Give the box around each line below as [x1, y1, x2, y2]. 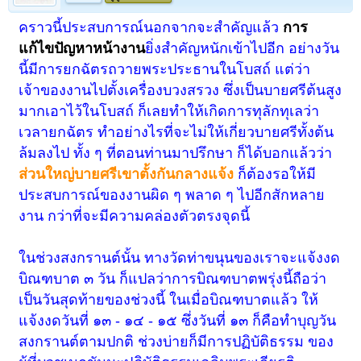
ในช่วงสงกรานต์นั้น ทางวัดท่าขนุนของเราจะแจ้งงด [19, 249, 341, 266]
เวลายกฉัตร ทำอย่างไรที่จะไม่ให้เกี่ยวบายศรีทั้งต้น [19, 123, 334, 140]
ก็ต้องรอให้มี [234, 165, 317, 182]
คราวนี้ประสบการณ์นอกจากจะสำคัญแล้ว [19, 19, 284, 35]
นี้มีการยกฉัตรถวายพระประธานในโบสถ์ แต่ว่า [19, 60, 311, 77]
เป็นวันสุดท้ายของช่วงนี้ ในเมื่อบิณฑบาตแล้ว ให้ [19, 291, 319, 308]
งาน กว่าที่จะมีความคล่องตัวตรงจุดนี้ [19, 207, 251, 224]
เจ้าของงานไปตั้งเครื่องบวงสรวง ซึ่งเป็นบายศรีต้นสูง [19, 81, 342, 98]
